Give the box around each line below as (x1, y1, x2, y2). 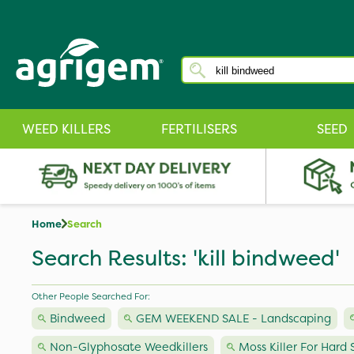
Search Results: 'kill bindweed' (32, 243, 340, 273)
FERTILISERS (161, 120, 237, 137)
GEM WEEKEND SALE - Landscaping (136, 311, 331, 326)
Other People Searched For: (32, 290, 150, 303)
